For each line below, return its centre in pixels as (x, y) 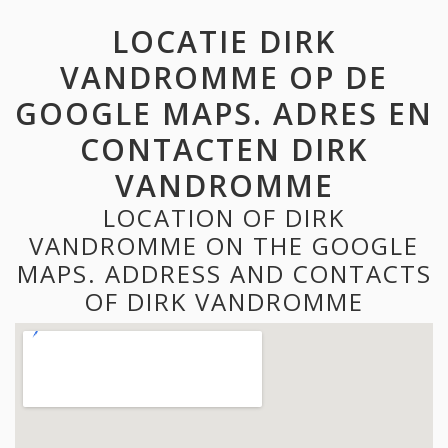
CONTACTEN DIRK (224, 149)
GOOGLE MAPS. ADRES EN (224, 113)
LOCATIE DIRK (224, 41)
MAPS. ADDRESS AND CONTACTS (224, 273)
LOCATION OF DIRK (224, 217)
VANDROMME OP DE (224, 77)
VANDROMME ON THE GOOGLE (224, 245)
